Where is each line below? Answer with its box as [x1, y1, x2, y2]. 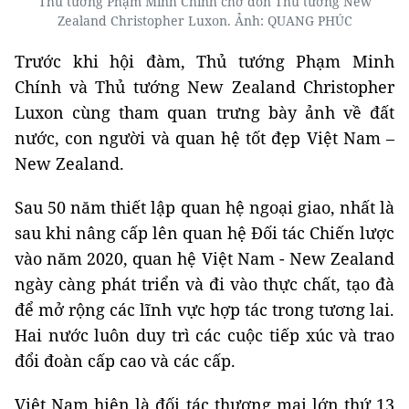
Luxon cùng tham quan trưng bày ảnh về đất [15, 101, 394, 124]
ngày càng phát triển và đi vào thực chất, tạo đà [15, 273, 394, 296]
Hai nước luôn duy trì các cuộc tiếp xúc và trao [15, 324, 394, 347]
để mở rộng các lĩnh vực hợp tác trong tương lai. [15, 299, 394, 321]
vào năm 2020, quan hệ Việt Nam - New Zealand [15, 247, 394, 270]
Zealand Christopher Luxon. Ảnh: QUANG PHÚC [57, 12, 352, 30]
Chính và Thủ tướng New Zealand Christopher [15, 76, 394, 99]
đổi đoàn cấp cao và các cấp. [15, 350, 236, 372]
